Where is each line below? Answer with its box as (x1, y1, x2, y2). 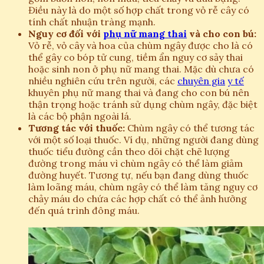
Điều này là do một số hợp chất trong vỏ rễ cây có (28, 4, 249, 16)
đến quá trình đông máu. (28, 204, 140, 216)
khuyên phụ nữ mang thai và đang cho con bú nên (28, 86, 249, 98)
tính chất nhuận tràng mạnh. (28, 15, 156, 28)
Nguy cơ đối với (28, 27, 103, 39)
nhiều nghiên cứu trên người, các (28, 74, 177, 87)
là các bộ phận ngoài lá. (28, 110, 131, 122)
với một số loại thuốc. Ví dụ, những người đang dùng (28, 133, 259, 146)
